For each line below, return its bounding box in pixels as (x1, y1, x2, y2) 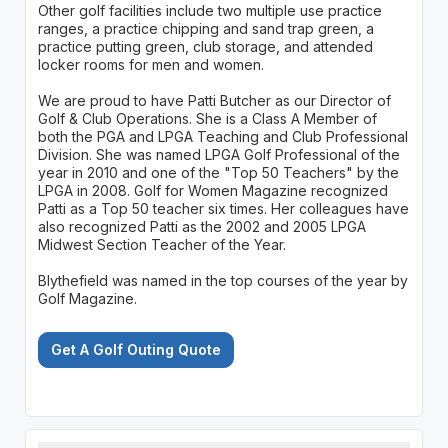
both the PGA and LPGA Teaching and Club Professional (37, 128, 408, 146)
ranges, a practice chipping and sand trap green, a (37, 20, 374, 38)
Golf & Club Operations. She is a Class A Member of (37, 110, 377, 128)
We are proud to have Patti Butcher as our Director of (37, 92, 391, 110)
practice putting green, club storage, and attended (37, 38, 373, 56)
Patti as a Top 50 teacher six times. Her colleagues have (37, 200, 409, 218)
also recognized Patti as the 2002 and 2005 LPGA (37, 218, 366, 236)
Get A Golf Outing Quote (50, 341, 221, 359)
